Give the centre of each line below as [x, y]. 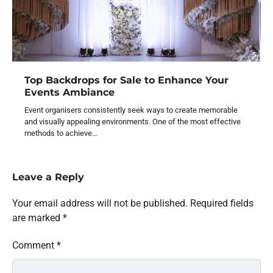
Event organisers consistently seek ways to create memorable [131, 110]
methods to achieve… [61, 133]
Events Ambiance [69, 92]
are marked [37, 218]
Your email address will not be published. [100, 203]
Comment [34, 245]
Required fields [222, 203]
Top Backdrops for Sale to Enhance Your [126, 80]
